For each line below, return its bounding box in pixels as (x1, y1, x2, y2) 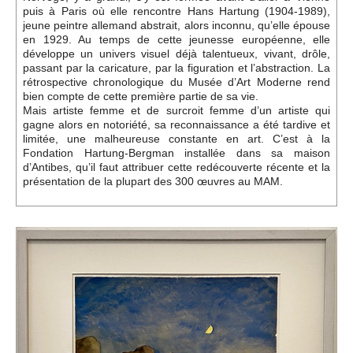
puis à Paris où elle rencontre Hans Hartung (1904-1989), (23, 4, 330, 17)
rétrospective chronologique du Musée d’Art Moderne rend (23, 75, 330, 88)
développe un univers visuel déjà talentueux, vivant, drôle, (23, 46, 330, 60)
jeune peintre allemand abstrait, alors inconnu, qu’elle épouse (23, 18, 330, 32)
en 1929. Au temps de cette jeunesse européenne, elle (23, 32, 330, 46)
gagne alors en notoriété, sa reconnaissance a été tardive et (23, 117, 330, 131)
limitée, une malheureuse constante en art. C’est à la (23, 132, 330, 145)
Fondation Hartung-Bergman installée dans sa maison (23, 146, 330, 159)
